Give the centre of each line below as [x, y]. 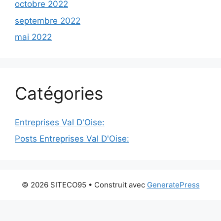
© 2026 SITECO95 [54, 185]
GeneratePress [173, 185]
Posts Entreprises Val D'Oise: [72, 139]
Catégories [59, 93]
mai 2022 [33, 37]
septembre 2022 [48, 20]
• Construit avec [116, 185]
